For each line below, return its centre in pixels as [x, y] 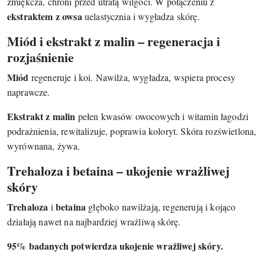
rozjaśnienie [41, 57]
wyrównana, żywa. [44, 146]
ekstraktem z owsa [45, 17]
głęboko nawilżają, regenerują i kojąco [161, 207]
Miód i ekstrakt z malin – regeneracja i [114, 41]
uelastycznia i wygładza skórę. [141, 17]
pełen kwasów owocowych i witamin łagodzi [162, 117]
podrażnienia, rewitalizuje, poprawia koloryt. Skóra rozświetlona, [132, 131]
